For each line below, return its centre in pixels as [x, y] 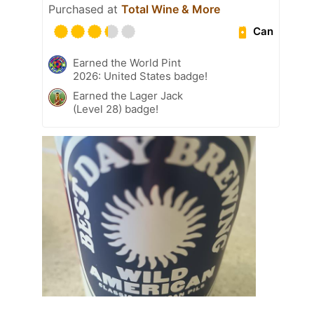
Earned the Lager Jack [128, 95]
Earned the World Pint [127, 62]
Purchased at [85, 9]
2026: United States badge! [140, 76]
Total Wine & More [171, 9]
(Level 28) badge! [116, 109]
